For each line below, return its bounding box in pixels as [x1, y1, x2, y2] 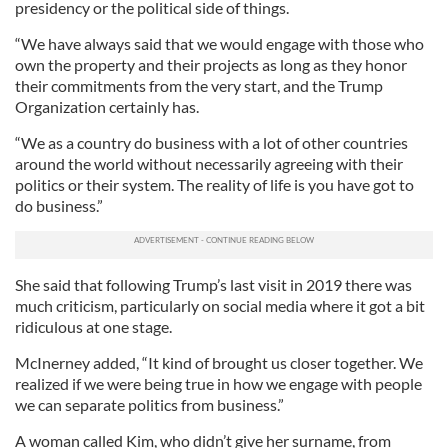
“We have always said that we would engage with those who [15, 33, 424, 53]
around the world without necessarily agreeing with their [15, 153, 403, 173]
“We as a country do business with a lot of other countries [15, 132, 408, 152]
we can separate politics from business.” [15, 394, 284, 414]
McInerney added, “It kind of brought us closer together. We [15, 352, 423, 372]
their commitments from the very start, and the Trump [15, 75, 383, 95]
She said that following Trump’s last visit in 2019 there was [15, 274, 412, 294]
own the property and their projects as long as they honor [15, 54, 407, 74]
